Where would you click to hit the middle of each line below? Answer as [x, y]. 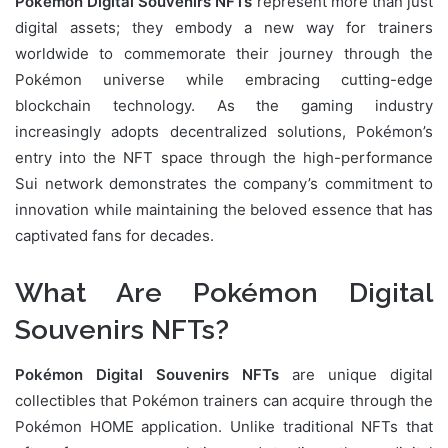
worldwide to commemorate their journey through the [224, 54]
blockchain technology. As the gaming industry [224, 106]
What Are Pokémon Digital [224, 293]
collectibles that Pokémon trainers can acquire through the [224, 400]
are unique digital [356, 374]
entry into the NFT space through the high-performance [224, 158]
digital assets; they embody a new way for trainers [224, 28]
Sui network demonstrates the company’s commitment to [224, 184]
